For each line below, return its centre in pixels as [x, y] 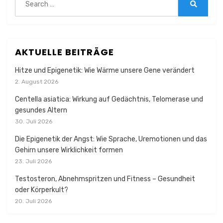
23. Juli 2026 [33, 161]
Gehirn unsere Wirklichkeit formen [69, 150]
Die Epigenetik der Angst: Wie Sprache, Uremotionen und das [111, 139]
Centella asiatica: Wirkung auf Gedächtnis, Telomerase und [109, 99]
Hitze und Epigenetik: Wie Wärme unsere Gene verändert [105, 70]
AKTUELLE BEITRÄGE [64, 52]
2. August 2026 [37, 82]
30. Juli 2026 [34, 121]
